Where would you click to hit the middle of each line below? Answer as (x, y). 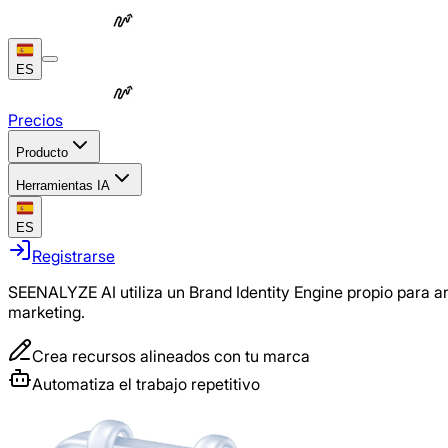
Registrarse (73, 256)
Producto (42, 152)
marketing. (46, 312)
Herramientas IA (63, 185)
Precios (35, 120)
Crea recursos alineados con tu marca (171, 356)
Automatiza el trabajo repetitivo (146, 384)
